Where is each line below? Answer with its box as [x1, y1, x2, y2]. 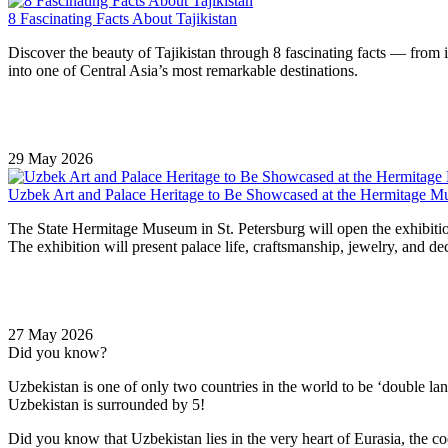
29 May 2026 [8, 149, 93, 167]
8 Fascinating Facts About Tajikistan [8, 9, 237, 27]
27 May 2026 [8, 325, 93, 343]
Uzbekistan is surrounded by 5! [8, 395, 205, 413]
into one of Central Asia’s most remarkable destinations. [8, 61, 358, 79]
